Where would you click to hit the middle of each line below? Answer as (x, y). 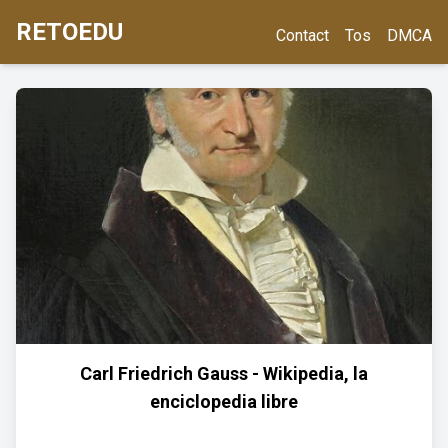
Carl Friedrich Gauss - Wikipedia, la (224, 373)
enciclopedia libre (224, 401)
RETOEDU (69, 32)
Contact (302, 35)
